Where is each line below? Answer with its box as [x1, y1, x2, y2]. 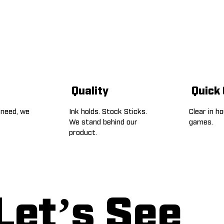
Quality [71, 83, 108, 97]
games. [189, 116, 213, 126]
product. [69, 127, 97, 136]
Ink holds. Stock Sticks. [69, 106, 147, 115]
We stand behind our [69, 116, 138, 126]
